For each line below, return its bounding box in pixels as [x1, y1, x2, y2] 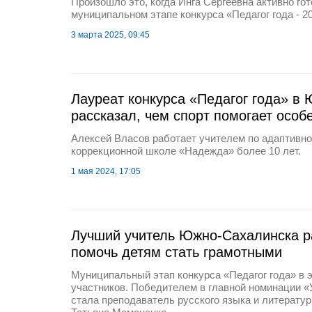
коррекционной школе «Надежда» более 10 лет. [71, 145, 301, 157]
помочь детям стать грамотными [71, 244, 282, 260]
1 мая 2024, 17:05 [71, 166, 141, 176]
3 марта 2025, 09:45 [71, 30, 150, 40]
